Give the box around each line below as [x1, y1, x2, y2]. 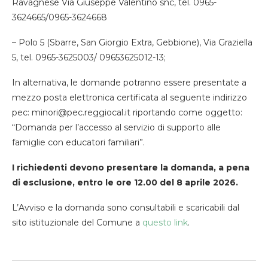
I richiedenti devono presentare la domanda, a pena [12, 162, 249, 173]
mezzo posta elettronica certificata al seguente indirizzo [12, 92, 247, 103]
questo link [142, 217, 188, 228]
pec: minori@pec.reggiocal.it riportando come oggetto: [12, 106, 242, 118]
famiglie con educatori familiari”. [12, 136, 145, 148]
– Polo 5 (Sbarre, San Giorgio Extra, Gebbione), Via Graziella [12, 36, 252, 48]
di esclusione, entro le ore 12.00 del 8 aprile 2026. [12, 176, 238, 188]
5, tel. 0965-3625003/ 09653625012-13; [12, 51, 166, 63]
